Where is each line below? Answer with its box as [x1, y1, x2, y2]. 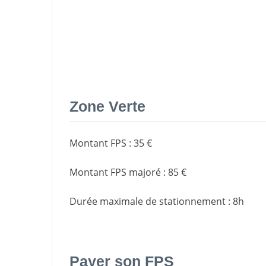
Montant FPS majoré [69, 166, 161, 179]
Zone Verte [69, 97, 145, 115]
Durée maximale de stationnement [69, 195, 226, 208]
